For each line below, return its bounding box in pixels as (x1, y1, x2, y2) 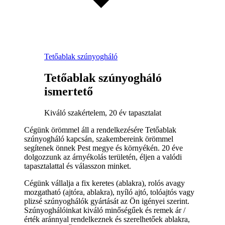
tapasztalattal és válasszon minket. (24, 161, 131, 170)
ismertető (44, 84, 93, 98)
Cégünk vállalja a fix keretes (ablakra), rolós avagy (24, 178, 185, 187)
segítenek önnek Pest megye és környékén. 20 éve (24, 143, 183, 152)
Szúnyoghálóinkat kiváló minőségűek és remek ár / (24, 205, 185, 214)
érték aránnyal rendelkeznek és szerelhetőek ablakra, (24, 214, 190, 223)
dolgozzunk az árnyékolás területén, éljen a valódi (24, 152, 182, 161)
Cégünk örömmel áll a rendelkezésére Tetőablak (24, 125, 176, 134)
